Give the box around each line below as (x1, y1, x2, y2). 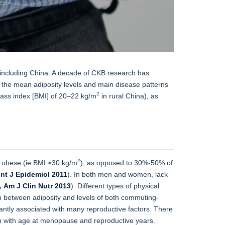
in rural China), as (99, 91, 158, 100)
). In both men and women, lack (67, 170, 168, 178)
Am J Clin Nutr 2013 (4, 181, 71, 190)
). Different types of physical (71, 181, 159, 190)
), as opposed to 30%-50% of (80, 158, 173, 167)
